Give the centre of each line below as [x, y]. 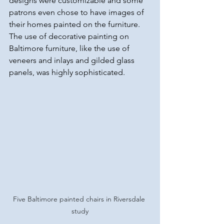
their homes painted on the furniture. [75, 24]
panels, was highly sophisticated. [67, 72]
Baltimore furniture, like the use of [70, 48]
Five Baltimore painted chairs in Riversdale [80, 199]
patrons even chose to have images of [77, 12]
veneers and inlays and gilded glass [73, 60]
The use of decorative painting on [70, 36]
